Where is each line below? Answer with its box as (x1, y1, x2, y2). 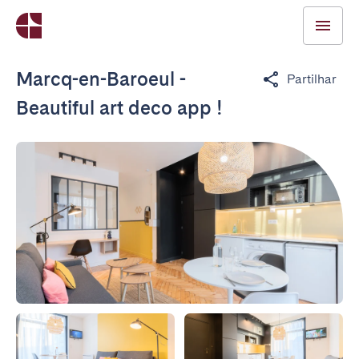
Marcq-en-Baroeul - (16, 67, 186, 91)
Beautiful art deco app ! (16, 96, 223, 119)
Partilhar (287, 71, 337, 87)
